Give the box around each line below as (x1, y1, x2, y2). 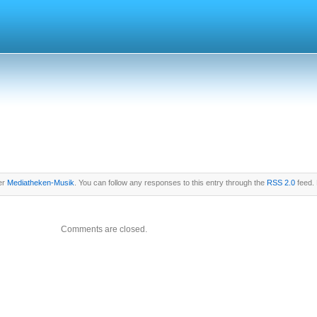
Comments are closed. (60, 224, 147, 234)
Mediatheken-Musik (6, 178, 74, 187)
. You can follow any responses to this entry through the (74, 178, 267, 187)
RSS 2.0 (266, 178, 295, 187)
